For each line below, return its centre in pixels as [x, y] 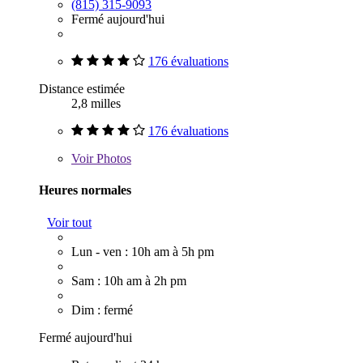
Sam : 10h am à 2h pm [129, 280]
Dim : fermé [102, 310]
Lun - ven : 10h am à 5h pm [143, 251]
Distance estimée [82, 89]
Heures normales [85, 190]
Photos [112, 159]
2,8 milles [96, 104]
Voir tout [69, 222]
